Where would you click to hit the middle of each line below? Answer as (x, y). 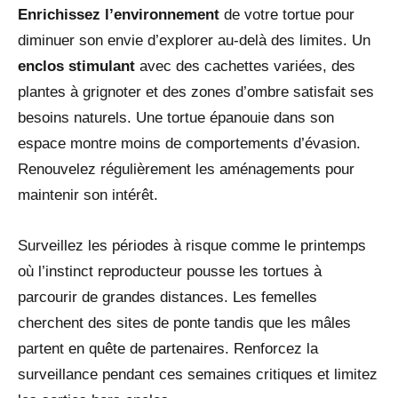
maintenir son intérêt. (88, 195)
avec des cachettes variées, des (245, 66)
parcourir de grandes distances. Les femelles (167, 297)
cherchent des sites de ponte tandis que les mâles (184, 322)
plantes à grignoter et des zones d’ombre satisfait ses (196, 92)
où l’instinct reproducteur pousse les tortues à (170, 271)
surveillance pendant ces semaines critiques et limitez (198, 374)
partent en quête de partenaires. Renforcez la (168, 348)
